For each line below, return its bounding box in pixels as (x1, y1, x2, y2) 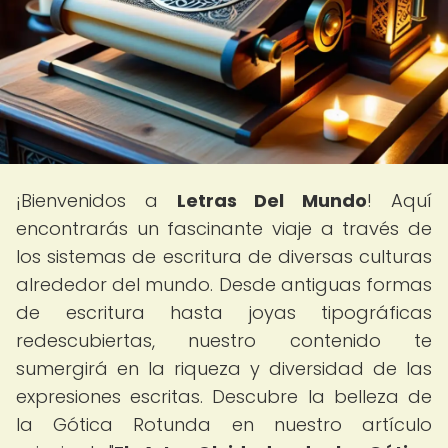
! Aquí (367, 188, 433, 213)
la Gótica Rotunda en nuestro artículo (16, 412, 432, 437)
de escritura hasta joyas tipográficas (16, 300, 432, 325)
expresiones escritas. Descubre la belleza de (16, 384, 432, 409)
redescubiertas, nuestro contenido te (16, 328, 432, 353)
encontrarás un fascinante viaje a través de (16, 216, 432, 241)
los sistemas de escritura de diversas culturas (16, 244, 432, 269)
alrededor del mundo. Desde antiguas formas (16, 272, 432, 297)
